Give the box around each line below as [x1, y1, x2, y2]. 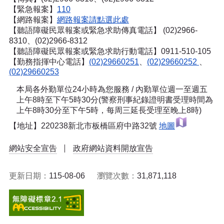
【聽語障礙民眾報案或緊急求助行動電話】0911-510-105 [8, 46, 211, 55]
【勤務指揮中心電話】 [8, 57, 89, 66]
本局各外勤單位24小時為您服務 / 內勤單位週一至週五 [16, 84, 207, 93]
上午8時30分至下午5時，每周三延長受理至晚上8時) [16, 105, 201, 114]
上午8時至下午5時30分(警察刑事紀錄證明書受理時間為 [16, 95, 213, 104]
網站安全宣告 [8, 143, 57, 152]
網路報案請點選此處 [56, 15, 129, 24]
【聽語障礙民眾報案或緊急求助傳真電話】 [8, 25, 161, 34]
